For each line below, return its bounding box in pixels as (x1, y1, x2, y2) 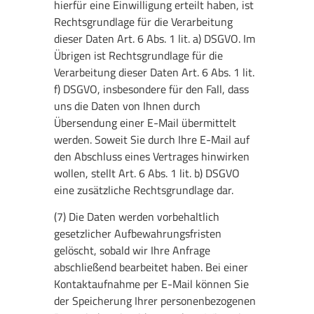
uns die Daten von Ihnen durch (54, 97, 201, 114)
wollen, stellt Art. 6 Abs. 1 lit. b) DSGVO (54, 164, 240, 182)
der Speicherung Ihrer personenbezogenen (54, 292, 257, 309)
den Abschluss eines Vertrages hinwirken (54, 147, 250, 165)
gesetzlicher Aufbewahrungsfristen (54, 224, 222, 242)
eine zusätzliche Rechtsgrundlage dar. (54, 181, 234, 198)
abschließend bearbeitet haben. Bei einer (54, 258, 249, 275)
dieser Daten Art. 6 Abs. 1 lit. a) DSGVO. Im (54, 29, 256, 47)
